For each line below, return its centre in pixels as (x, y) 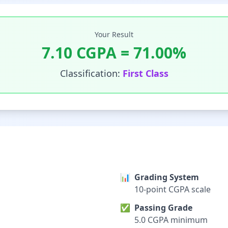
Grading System (167, 177)
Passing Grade (163, 208)
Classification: (91, 73)
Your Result (114, 34)
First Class (145, 73)
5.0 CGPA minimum (171, 220)
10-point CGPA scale (173, 189)
